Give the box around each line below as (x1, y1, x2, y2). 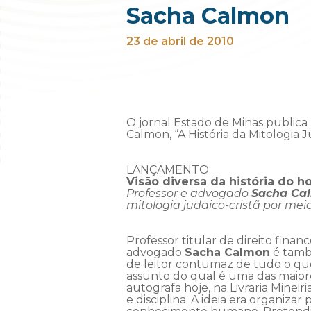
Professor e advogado (126, 187, 251, 201)
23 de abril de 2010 (126, 35, 234, 49)
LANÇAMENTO (126, 163, 209, 177)
